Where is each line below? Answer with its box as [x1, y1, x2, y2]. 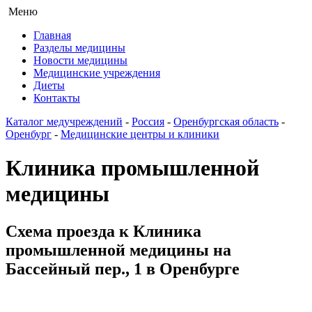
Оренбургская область [173, 116, 279, 127]
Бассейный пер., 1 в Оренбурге [6, 259, 240, 278]
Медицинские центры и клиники [61, 128, 219, 140]
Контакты [33, 92, 80, 104]
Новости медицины [33, 54, 127, 66]
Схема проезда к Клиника [6, 221, 201, 240]
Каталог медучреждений [6, 116, 123, 127]
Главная [33, 29, 71, 41]
